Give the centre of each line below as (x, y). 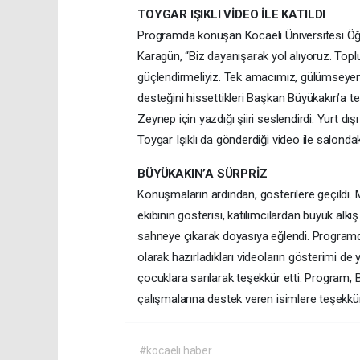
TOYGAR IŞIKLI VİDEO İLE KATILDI (232, 14)
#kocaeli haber (175, 350)
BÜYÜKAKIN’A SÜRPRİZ (202, 174)
